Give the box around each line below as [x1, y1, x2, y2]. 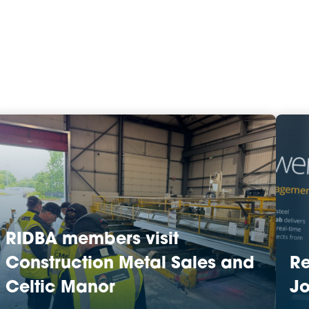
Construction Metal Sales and [6, 256, 255, 272]
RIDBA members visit [6, 232, 179, 248]
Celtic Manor [6, 280, 115, 297]
